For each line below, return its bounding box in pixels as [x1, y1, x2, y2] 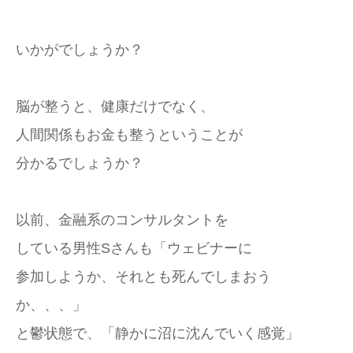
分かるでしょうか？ [16, 155, 143, 171]
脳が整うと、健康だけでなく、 [16, 98, 214, 114]
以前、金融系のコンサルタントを [16, 212, 229, 228]
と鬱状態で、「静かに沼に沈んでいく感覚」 [16, 325, 299, 341]
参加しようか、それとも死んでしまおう [16, 269, 271, 284]
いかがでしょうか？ [16, 42, 143, 58]
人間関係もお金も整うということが [16, 127, 243, 143]
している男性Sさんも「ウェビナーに [16, 240, 252, 256]
